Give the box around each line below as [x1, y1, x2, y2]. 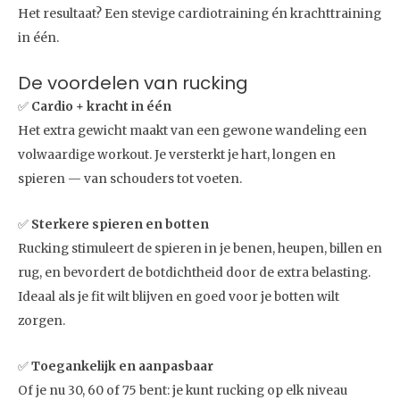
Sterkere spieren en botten [31, 216, 209, 232]
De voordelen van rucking [18, 70, 248, 96]
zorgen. [18, 312, 65, 329]
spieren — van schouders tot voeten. [18, 171, 242, 187]
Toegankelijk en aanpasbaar [31, 358, 213, 374]
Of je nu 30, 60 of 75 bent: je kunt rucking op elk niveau [18, 382, 347, 398]
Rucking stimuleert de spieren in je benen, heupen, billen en [18, 240, 382, 256]
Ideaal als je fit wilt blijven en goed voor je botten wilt [18, 288, 339, 304]
